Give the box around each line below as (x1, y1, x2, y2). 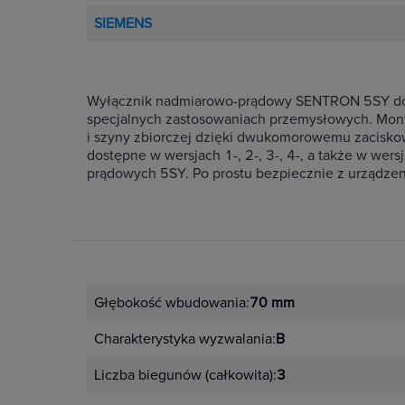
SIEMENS (94, 14, 152, 33)
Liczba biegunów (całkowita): (94, 366, 277, 384)
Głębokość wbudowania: (94, 294, 250, 312)
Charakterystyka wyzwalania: (94, 330, 276, 348)
